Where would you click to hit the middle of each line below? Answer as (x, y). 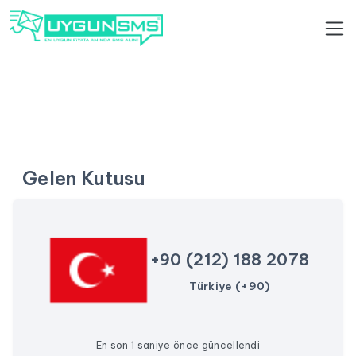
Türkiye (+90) (230, 286)
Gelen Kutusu (83, 178)
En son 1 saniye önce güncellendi (178, 345)
